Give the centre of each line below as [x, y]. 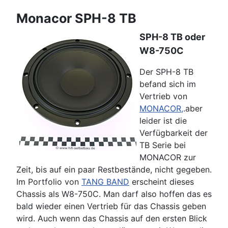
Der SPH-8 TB [166, 72]
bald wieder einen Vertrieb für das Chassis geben [111, 206]
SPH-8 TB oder [172, 37]
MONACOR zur [168, 158]
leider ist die [163, 121]
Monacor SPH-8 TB [76, 19]
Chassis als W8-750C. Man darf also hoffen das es [114, 194]
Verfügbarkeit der [174, 133]
